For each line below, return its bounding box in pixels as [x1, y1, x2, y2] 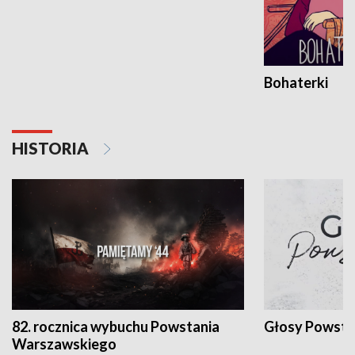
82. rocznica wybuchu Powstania [12, 318, 219, 336]
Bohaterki [264, 74, 328, 92]
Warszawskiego [12, 335, 116, 353]
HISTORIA [12, 139, 92, 158]
